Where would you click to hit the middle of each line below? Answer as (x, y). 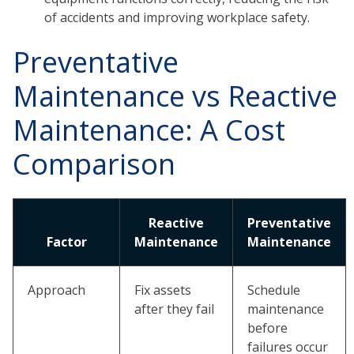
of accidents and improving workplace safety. (177, 18)
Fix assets (163, 290)
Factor (66, 241)
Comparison (94, 164)
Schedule (274, 290)
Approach (56, 290)
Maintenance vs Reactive (175, 96)
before (267, 328)
